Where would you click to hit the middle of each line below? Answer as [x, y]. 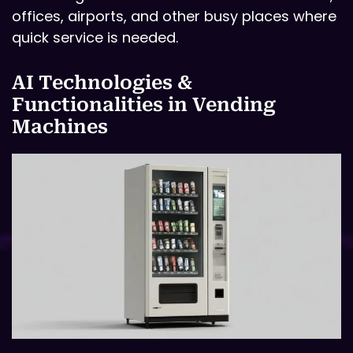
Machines [60, 126]
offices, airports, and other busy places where [174, 16]
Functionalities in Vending [144, 104]
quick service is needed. [95, 37]
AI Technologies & [102, 82]
